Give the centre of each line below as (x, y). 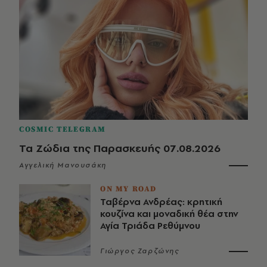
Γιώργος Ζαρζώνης (140, 251)
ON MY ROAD (128, 189)
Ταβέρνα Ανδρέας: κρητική (161, 201)
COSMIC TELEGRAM (63, 129)
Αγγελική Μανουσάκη (63, 165)
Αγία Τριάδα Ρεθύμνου (150, 225)
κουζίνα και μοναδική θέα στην (169, 213)
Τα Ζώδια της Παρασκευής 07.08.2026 (120, 148)
